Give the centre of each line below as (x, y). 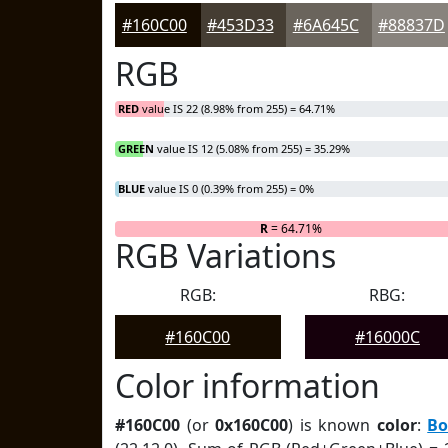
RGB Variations (225, 255)
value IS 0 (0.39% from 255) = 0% (229, 188)
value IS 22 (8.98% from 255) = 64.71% (237, 108)
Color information (247, 385)
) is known (332, 425)
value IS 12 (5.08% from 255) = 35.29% (252, 148)
